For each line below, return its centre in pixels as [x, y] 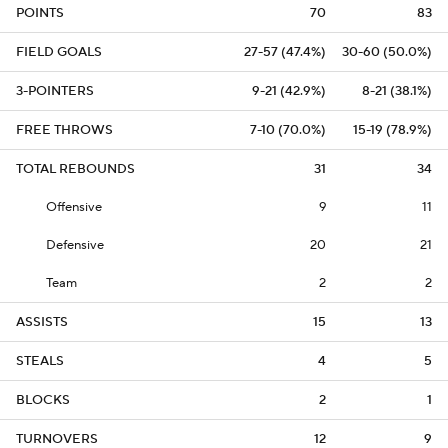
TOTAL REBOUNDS [75, 169]
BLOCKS [43, 400]
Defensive [75, 245]
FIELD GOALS [59, 52]
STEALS [40, 361]
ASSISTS [42, 322]
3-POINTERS [55, 91]
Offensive [74, 207]
